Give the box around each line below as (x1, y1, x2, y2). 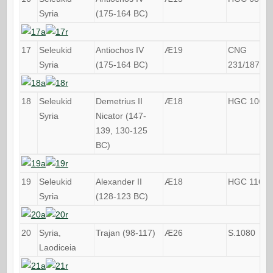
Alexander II (95, 176, 142, 186)
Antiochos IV (95, 44, 144, 55)
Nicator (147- (95, 110, 146, 121)
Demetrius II (95, 96, 143, 106)
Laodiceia (38, 242, 76, 252)
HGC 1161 (227, 176, 268, 186)
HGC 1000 (227, 96, 269, 106)
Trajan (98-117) (95, 227, 155, 238)
